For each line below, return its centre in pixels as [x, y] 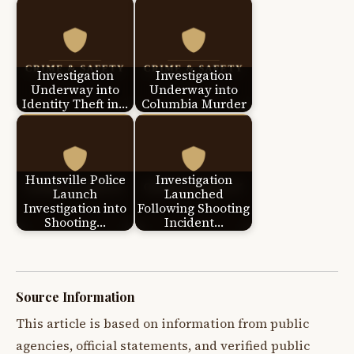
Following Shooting [194, 208]
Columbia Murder [194, 104]
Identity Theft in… [75, 104]
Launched [194, 194]
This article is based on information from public [162, 324]
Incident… [194, 222]
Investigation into [75, 208]
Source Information [75, 297]
